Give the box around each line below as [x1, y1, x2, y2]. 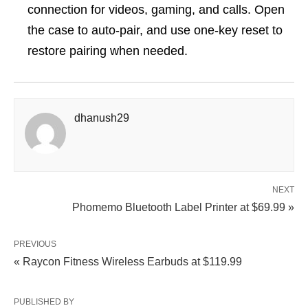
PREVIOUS [14, 239, 56, 249]
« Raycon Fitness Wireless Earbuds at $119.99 [14, 256, 242, 267]
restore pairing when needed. [27, 44, 188, 58]
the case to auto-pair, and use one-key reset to [27, 23, 283, 37]
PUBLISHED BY [14, 297, 74, 307]
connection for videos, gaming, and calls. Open [27, 3, 285, 16]
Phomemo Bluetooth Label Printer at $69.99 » [72, 201, 294, 213]
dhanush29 [74, 112, 129, 124]
